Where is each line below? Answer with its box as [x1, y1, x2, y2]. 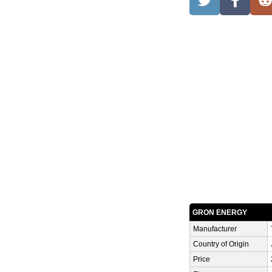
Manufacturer [193, 225, 237, 233]
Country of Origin [193, 240, 249, 248]
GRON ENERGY [192, 208, 247, 217]
